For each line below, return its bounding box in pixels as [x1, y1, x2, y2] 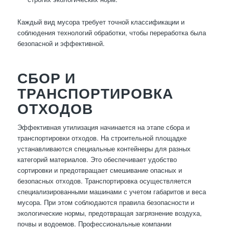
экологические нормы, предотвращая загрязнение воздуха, [17, 208, 202, 218]
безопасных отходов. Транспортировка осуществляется [17, 176, 191, 186]
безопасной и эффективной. [17, 38, 105, 49]
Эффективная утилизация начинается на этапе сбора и [17, 122, 190, 132]
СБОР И [17, 69, 76, 87]
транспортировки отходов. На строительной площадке [17, 133, 187, 143]
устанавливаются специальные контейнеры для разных [17, 144, 191, 154]
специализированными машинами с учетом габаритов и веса [17, 187, 206, 197]
